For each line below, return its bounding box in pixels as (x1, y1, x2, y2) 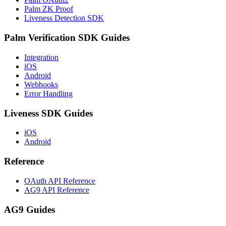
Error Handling (24, 89, 73, 98)
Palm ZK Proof (24, 5, 73, 14)
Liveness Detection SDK (24, 14, 104, 23)
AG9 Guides (4, 204, 55, 215)
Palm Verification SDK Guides (4, 32, 130, 43)
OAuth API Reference (24, 176, 95, 185)
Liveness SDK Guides (4, 107, 93, 119)
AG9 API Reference (24, 185, 89, 194)
